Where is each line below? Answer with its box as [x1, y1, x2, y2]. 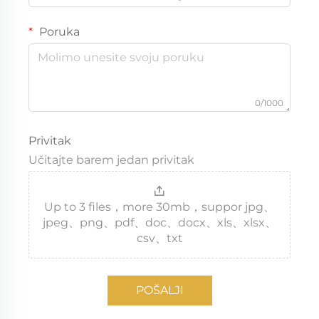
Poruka [36, 25, 80, 39]
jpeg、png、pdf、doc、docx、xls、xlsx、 [43, 216, 276, 230]
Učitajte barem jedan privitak [28, 153, 194, 167]
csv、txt [136, 231, 183, 246]
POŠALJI [135, 283, 184, 298]
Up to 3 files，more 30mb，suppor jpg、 [44, 200, 275, 214]
